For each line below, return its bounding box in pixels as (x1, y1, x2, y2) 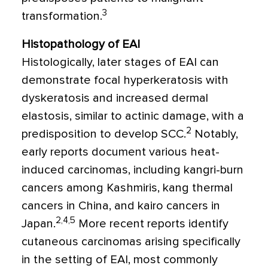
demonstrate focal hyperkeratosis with (22, 74, 229, 87)
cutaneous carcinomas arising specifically (22, 236, 240, 248)
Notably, (191, 128, 238, 141)
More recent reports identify (75, 218, 229, 230)
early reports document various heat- (22, 146, 220, 159)
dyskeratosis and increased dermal (22, 92, 208, 105)
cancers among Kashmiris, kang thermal (22, 182, 233, 194)
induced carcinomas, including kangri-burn (22, 164, 243, 176)
